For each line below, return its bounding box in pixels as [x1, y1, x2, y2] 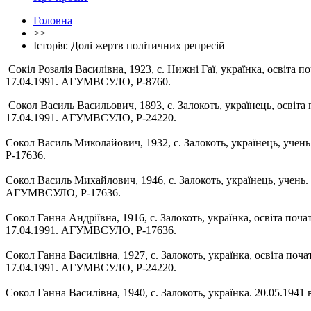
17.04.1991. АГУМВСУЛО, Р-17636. [6, 224, 176, 236]
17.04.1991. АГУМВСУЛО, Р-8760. [6, 75, 171, 87]
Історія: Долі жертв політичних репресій [33, 39, 225, 51]
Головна [33, 14, 72, 26]
